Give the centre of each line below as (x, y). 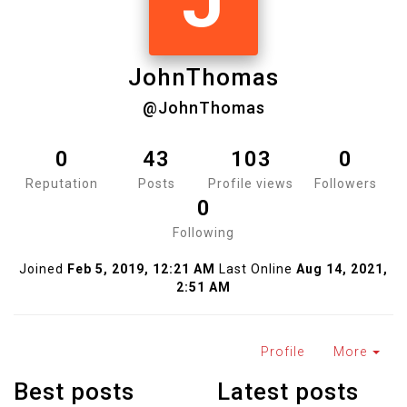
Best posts (74, 392)
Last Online (256, 269)
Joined (41, 269)
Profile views (251, 184)
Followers (345, 184)
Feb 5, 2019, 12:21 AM (141, 269)
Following (203, 233)
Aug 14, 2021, (342, 269)
